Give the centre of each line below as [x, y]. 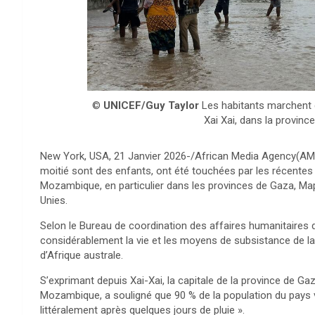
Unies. [54, 200]
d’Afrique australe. [82, 255]
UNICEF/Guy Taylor [152, 105]
